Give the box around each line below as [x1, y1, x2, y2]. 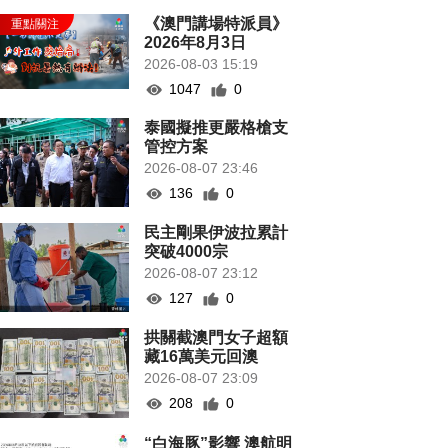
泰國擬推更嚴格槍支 [144, 119, 289, 136]
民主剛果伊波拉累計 [144, 224, 289, 242]
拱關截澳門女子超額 [144, 329, 289, 347]
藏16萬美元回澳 [144, 348, 259, 366]
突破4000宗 [144, 243, 229, 261]
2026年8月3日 [144, 34, 247, 51]
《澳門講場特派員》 [144, 15, 289, 32]
